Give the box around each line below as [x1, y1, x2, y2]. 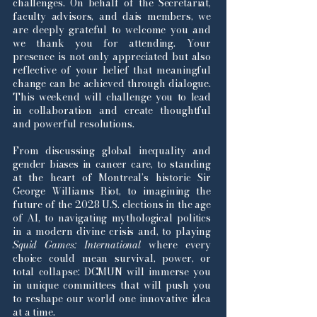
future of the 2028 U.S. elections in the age [13, 197, 211, 212]
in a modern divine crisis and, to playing [13, 224, 211, 239]
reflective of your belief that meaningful [13, 62, 211, 78]
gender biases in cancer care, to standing [13, 156, 211, 172]
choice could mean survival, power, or [13, 250, 211, 266]
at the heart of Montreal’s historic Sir [13, 170, 211, 185]
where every [141, 237, 211, 253]
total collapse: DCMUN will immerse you [13, 264, 211, 279]
